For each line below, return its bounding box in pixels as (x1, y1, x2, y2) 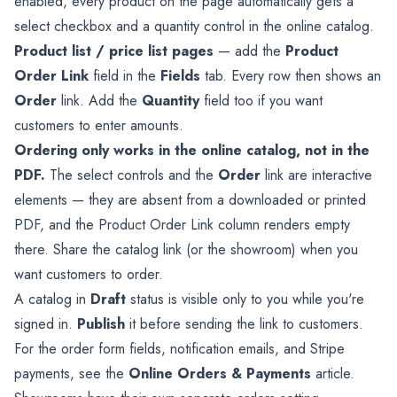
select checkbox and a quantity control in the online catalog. (14, 15, 374, 36)
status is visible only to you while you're (126, 288, 364, 309)
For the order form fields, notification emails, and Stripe (14, 338, 345, 359)
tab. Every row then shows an (200, 65, 381, 86)
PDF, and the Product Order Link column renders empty (14, 214, 350, 235)
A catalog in (14, 288, 90, 309)
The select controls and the (45, 164, 218, 185)
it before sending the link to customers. (125, 313, 363, 334)
